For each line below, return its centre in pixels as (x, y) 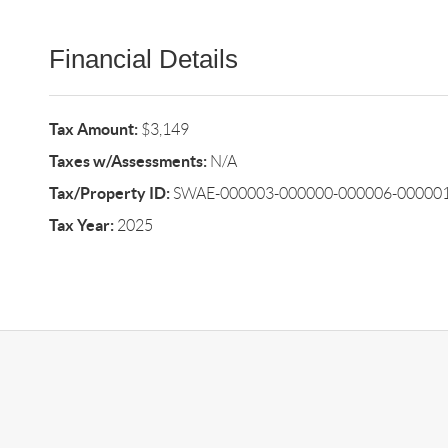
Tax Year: (81, 225)
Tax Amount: (93, 129)
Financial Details (143, 59)
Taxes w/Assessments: (127, 161)
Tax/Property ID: (109, 193)
